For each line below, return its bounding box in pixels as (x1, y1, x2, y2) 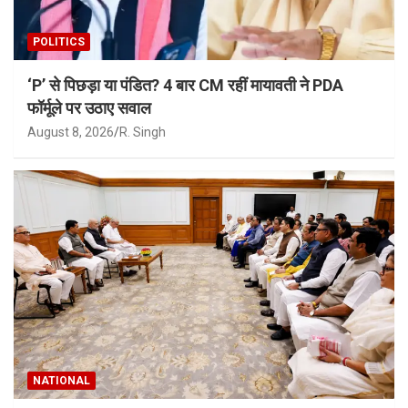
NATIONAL (33, 374, 90, 388)
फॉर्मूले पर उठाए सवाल (27, 98, 151, 118)
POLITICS (33, 36, 85, 49)
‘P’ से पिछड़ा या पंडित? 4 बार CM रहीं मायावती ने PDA (27, 76, 343, 96)
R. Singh (119, 125, 166, 140)
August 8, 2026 (27, 125, 114, 140)
